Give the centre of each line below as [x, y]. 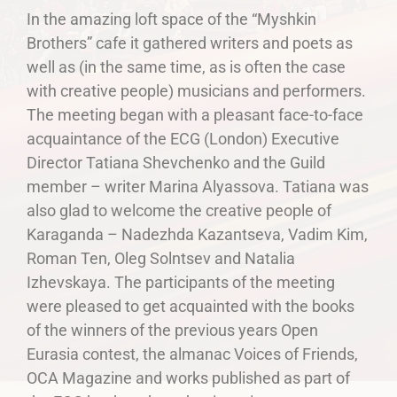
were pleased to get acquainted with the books [191, 306]
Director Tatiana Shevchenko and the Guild [176, 162]
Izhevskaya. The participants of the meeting [181, 282]
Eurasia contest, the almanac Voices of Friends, [192, 354]
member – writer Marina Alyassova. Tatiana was [198, 186]
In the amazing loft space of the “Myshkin [171, 19]
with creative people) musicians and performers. [196, 90]
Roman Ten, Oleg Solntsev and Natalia [161, 258]
